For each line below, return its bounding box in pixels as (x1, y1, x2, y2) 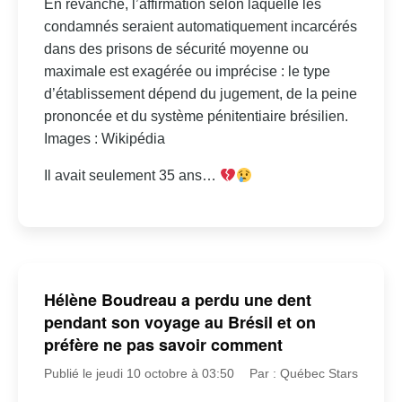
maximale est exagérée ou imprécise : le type (43, 64, 330, 80)
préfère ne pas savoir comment (43, 332, 283, 356)
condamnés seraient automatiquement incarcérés (43, 19, 357, 35)
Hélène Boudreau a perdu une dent (43, 287, 311, 311)
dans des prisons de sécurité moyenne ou (43, 41, 309, 57)
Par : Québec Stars (249, 365, 359, 380)
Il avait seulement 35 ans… (43, 168, 220, 184)
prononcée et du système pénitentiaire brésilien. (43, 109, 348, 125)
